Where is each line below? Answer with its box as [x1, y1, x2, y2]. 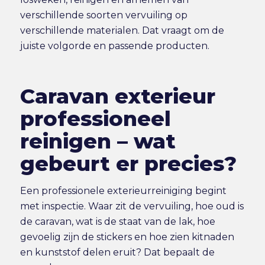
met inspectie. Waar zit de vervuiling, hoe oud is [20, 200, 244, 212]
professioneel [20, 105, 171, 131]
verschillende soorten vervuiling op [20, 9, 188, 21]
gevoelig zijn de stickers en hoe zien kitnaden [20, 231, 234, 243]
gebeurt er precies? [20, 150, 237, 176]
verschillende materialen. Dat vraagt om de [20, 25, 224, 37]
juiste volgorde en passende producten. [20, 40, 209, 52]
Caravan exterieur [20, 83, 215, 109]
